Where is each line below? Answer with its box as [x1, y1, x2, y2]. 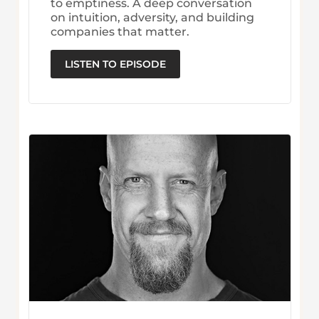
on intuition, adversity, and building [50, 11, 254, 25]
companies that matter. [50, 25, 189, 39]
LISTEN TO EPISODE [64, 58, 166, 71]
